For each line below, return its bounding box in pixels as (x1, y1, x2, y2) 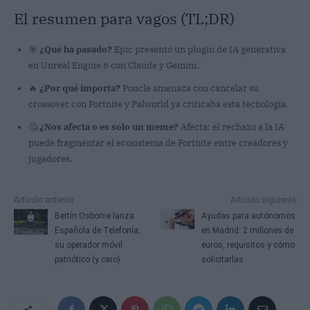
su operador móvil (54, 239, 122, 250)
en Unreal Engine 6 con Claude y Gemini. (28, 59, 199, 71)
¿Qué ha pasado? (39, 43, 112, 55)
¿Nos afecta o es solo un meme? (39, 120, 179, 133)
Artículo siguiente (230, 194, 296, 205)
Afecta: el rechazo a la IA (179, 120, 284, 133)
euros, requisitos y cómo (201, 239, 295, 250)
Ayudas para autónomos (201, 210, 296, 221)
